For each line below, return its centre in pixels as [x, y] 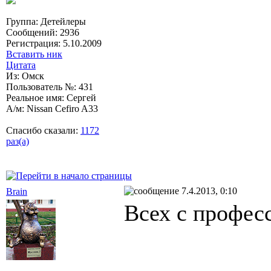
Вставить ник [34, 54]
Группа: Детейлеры [46, 21]
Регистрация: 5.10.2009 [54, 43]
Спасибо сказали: [43, 130]
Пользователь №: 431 [50, 87]
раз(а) [18, 141]
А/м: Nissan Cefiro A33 [52, 108]
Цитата [21, 65]
